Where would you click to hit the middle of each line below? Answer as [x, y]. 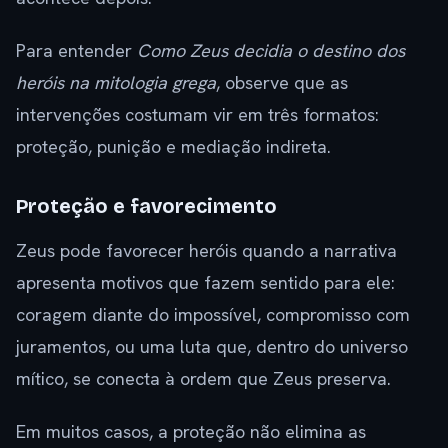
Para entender [76, 51]
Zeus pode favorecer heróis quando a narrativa [206, 251]
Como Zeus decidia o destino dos [271, 51]
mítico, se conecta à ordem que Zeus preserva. [203, 379]
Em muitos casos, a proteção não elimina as [191, 432]
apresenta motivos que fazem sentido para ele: [205, 283]
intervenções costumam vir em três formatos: [197, 115]
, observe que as [282, 83]
